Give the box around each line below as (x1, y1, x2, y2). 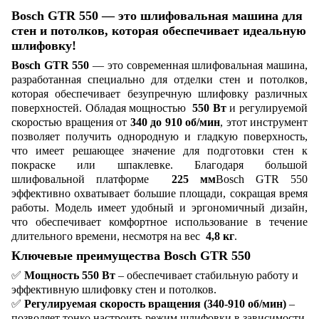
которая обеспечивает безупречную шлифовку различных (11, 87, 308, 100)
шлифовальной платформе (11, 172, 160, 185)
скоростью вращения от (11, 115, 130, 128)
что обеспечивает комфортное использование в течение (11, 215, 308, 228)
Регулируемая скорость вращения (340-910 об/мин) (24, 297, 286, 310)
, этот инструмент (220, 115, 308, 128)
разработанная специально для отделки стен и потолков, (11, 73, 308, 85)
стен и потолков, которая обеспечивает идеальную (11, 23, 306, 38)
